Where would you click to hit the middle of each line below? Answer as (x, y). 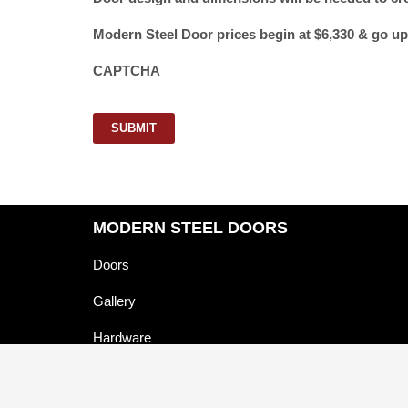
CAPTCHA (127, 70)
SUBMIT (134, 127)
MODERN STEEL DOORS (190, 227)
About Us (121, 373)
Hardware (122, 337)
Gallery (114, 301)
